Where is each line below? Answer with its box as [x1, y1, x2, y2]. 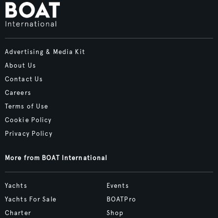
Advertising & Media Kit [5, 48, 85, 56]
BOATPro [106, 196, 136, 204]
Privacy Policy [5, 130, 53, 138]
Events [106, 182, 129, 190]
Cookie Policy [5, 116, 52, 125]
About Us [5, 62, 36, 70]
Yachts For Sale [5, 196, 56, 204]
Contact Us [5, 75, 43, 84]
